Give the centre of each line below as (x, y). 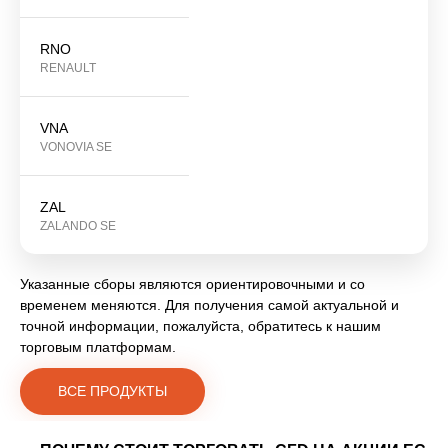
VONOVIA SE (76, 147)
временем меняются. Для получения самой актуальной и (209, 305)
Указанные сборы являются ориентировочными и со (192, 284)
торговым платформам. (98, 347)
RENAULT (68, 68)
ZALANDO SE (78, 226)
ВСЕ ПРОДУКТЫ (112, 391)
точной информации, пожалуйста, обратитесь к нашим (200, 326)
